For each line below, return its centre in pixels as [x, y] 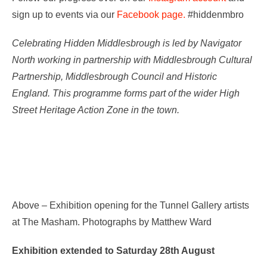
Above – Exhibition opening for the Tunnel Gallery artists [131, 205]
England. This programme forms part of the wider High [126, 93]
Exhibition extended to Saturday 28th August [113, 250]
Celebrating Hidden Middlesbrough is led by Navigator [127, 43]
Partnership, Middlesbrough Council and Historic [114, 76]
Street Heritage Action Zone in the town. [96, 110]
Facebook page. [151, 14]
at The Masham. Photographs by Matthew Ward [112, 222]
